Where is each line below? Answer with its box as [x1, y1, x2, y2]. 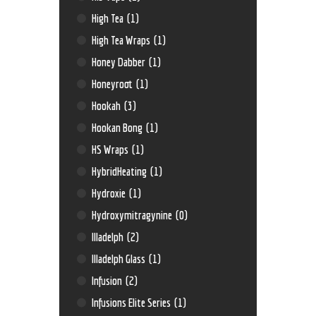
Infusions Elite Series [92, 296, 174, 310]
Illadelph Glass [92, 252, 148, 266]
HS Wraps [92, 142, 131, 157]
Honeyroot [92, 77, 135, 91]
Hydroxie [92, 186, 128, 200]
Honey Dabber [92, 55, 148, 69]
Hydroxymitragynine [92, 208, 175, 222]
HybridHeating [92, 164, 150, 178]
